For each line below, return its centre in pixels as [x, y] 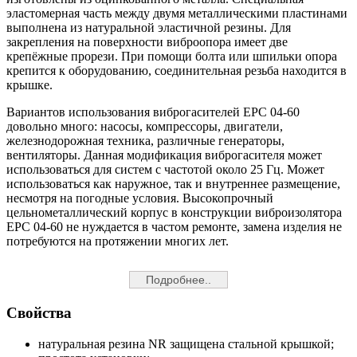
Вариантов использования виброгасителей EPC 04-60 [153, 112]
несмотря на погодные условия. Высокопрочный [140, 198]
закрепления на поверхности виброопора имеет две [147, 42]
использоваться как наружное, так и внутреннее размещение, [173, 184]
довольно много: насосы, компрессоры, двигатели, [145, 127]
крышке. [29, 85]
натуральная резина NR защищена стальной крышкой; [186, 344]
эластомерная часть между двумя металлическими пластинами [177, 14]
